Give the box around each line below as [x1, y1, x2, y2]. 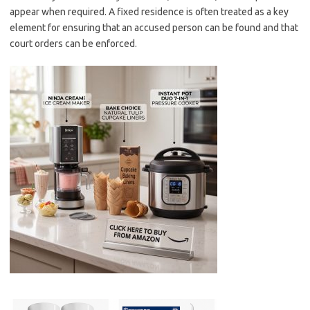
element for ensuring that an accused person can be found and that [10, 22, 298, 33]
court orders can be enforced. [10, 38, 137, 49]
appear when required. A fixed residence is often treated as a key [10, 6, 289, 17]
